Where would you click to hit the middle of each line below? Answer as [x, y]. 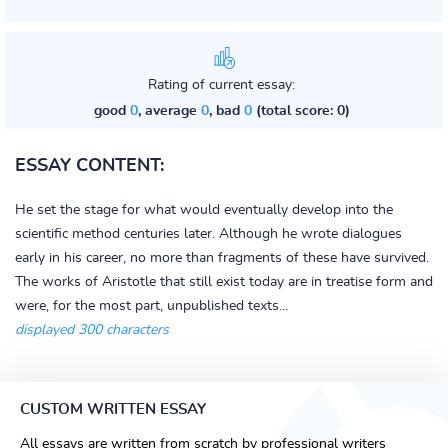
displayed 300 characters [92, 330]
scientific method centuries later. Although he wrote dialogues [208, 234]
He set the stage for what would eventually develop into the [204, 210]
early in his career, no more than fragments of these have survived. [222, 258]
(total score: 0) [300, 111]
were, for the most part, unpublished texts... [151, 306]
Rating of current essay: [221, 85]
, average [169, 111]
